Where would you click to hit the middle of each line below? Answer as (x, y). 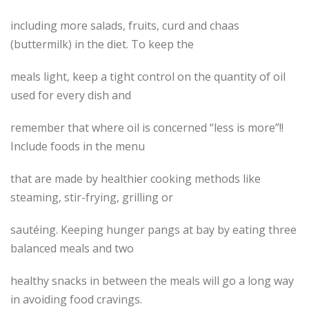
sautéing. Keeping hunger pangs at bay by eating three (153, 230)
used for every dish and (71, 96)
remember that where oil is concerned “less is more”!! (147, 128)
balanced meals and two (72, 249)
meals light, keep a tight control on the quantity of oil (148, 77)
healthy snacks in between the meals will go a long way (152, 281)
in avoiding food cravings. (76, 300)
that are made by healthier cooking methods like (136, 179)
